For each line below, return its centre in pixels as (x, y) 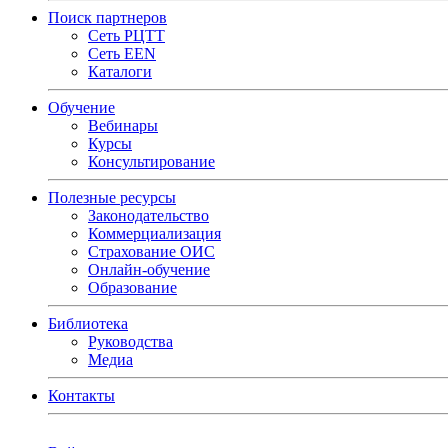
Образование (132, 287)
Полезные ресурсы (112, 197)
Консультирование (151, 161)
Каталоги (120, 71)
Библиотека (88, 323)
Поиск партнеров (107, 17)
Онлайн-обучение (149, 269)
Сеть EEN (122, 53)
